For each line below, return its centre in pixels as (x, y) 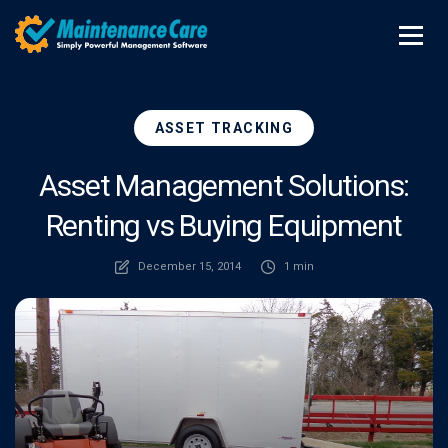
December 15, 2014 (189, 266)
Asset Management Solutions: (224, 185)
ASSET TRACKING (224, 128)
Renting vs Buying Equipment (224, 225)
